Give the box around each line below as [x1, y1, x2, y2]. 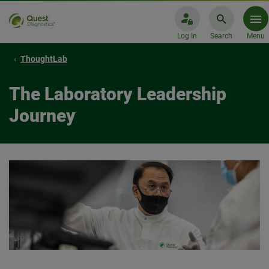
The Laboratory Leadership [9, 83, 226, 104]
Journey [9, 105, 76, 126]
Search [210, 32, 232, 40]
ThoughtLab [20, 54, 67, 64]
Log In [177, 32, 197, 40]
